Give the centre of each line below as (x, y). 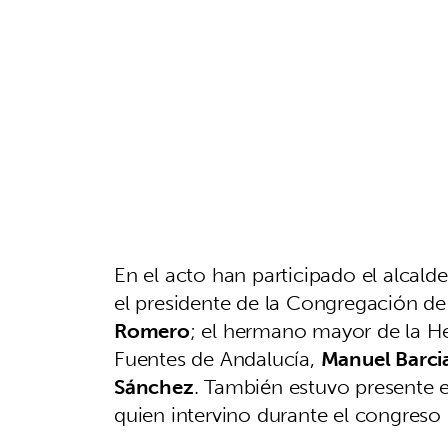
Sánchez (154, 386)
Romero (152, 330)
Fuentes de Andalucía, (217, 358)
